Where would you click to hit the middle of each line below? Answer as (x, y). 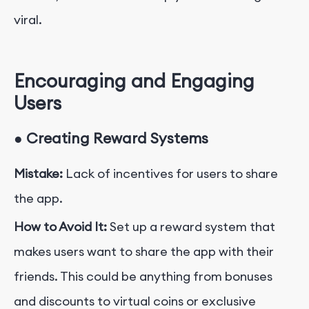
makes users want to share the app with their (144, 251)
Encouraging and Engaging (134, 81)
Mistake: (38, 173)
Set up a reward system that (192, 226)
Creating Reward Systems (117, 138)
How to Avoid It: (62, 226)
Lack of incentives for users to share (172, 173)
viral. (28, 20)
